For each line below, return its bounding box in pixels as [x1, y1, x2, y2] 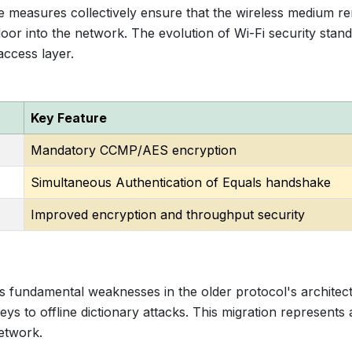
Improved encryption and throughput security [31, 207, 305, 222]
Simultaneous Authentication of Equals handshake [31, 174, 331, 190]
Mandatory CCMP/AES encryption [31, 142, 236, 158]
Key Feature [31, 110, 107, 126]
